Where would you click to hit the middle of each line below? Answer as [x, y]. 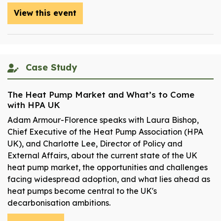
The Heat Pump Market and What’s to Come [101, 95]
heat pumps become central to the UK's [82, 191]
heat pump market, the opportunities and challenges [108, 167]
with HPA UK [34, 105]
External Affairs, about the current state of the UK [102, 156]
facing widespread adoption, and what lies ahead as [109, 179]
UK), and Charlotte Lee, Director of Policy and [95, 144]
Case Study [50, 68]
